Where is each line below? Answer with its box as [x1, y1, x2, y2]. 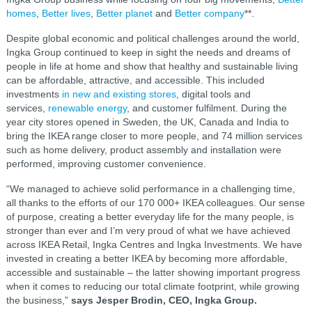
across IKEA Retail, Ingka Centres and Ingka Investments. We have [6, 238, 302, 250]
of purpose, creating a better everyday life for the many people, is [6, 210, 294, 222]
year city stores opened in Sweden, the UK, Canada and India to [6, 116, 289, 127]
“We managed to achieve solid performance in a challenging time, [6, 182, 295, 194]
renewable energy [47, 102, 127, 114]
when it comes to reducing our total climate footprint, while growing [6, 280, 299, 292]
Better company [174, 7, 244, 19]
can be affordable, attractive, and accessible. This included [6, 74, 265, 86]
